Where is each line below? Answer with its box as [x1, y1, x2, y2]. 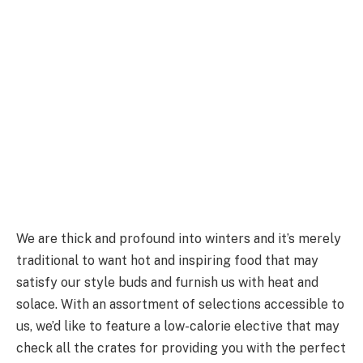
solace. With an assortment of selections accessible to [16, 296, 344, 312]
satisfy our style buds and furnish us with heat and [16, 274, 318, 290]
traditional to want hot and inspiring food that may [16, 252, 318, 268]
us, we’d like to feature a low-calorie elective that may [16, 318, 340, 334]
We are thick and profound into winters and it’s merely [16, 230, 341, 246]
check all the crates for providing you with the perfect [16, 340, 346, 356]
